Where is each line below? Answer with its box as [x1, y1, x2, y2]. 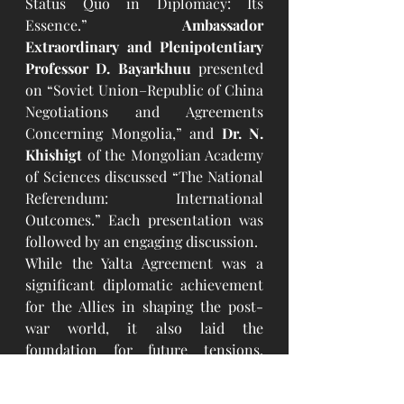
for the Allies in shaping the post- [25, 297, 263, 317]
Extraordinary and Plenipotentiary [25, 37, 263, 57]
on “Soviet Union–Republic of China [25, 80, 263, 100]
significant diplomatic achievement [25, 275, 263, 295]
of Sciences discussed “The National [25, 167, 263, 187]
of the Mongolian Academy [82, 145, 263, 165]
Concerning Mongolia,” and [25, 124, 222, 143]
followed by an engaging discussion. [25, 232, 258, 252]
